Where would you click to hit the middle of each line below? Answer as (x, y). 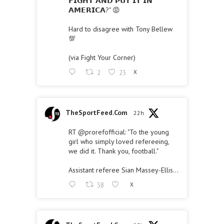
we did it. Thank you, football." (113, 151)
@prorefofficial (101, 132)
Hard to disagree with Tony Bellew (120, 29)
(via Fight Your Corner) (102, 58)
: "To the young (147, 132)
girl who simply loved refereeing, (119, 142)
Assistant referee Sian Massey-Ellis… (123, 170)
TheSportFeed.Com (96, 113)
